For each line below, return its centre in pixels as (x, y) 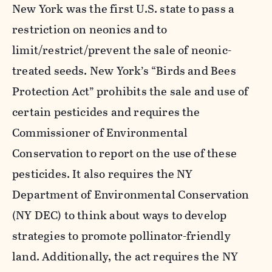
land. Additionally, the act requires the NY (125, 256)
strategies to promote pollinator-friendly (121, 236)
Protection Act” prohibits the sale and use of (131, 91)
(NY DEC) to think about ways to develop (120, 215)
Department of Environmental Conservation (131, 194)
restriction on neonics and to (90, 29)
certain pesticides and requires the (106, 112)
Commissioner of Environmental (100, 132)
